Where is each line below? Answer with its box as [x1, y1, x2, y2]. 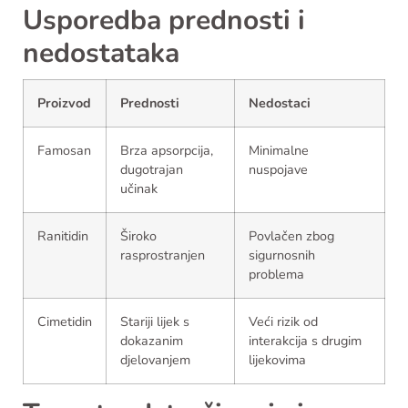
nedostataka [23, 34, 179, 72]
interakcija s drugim [249, 331, 362, 350]
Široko [120, 226, 157, 245]
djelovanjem [120, 350, 190, 369]
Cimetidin [37, 311, 92, 331]
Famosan [37, 140, 91, 159]
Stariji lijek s [120, 311, 189, 331]
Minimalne [249, 140, 309, 159]
